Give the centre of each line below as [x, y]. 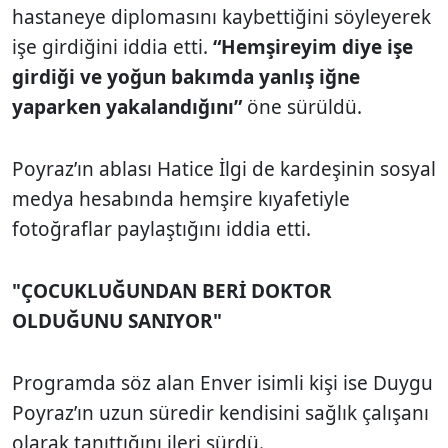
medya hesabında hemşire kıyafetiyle [181, 198]
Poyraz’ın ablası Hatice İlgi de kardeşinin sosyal [224, 168]
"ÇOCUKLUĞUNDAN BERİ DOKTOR [172, 290]
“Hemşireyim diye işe [313, 46]
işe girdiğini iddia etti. [112, 46]
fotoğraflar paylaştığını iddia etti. [161, 228]
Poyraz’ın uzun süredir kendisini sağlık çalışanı [220, 412]
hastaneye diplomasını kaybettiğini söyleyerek [221, 16]
